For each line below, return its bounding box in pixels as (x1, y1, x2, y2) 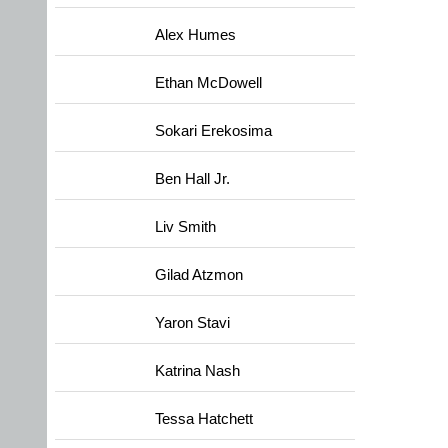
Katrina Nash (155, 363, 240, 379)
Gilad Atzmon (155, 267, 243, 283)
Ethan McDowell (155, 75, 262, 91)
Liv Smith (155, 219, 216, 235)
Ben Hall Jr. (155, 171, 230, 187)
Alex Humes (155, 27, 236, 43)
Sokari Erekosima (155, 123, 272, 139)
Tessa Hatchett (155, 411, 253, 427)
